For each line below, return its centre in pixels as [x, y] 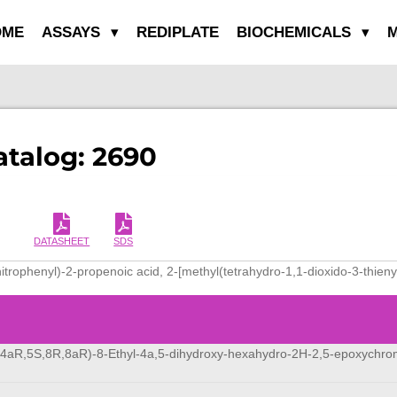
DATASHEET [62, 241]
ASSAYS [73, 32]
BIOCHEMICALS [296, 32]
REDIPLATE [177, 32]
